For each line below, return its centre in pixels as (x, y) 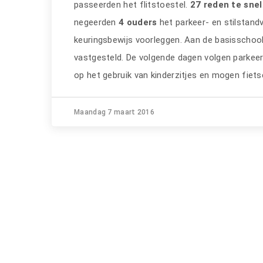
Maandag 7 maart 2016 (114, 112)
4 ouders (138, 22)
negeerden (96, 22)
